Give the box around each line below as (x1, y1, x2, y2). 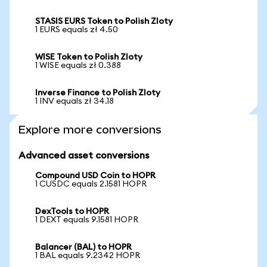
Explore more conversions (18, 123, 162, 136)
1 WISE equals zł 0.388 (35, 61, 121, 70)
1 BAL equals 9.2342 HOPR (35, 252, 140, 260)
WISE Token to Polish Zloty (35, 53, 142, 61)
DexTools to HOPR (35, 207, 109, 216)
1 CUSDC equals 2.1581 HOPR (35, 180, 147, 188)
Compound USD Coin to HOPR (35, 172, 156, 180)
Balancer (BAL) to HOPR (35, 243, 132, 252)
